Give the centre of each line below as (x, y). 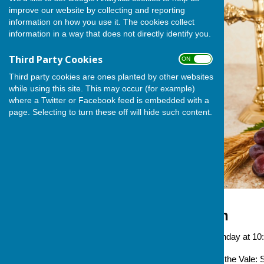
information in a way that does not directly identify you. (110, 33)
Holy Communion (170, 216)
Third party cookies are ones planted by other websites (111, 76)
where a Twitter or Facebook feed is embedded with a (109, 100)
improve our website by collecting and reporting (97, 10)
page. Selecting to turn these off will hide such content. (110, 112)
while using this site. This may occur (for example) (102, 88)
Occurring (132, 237)
